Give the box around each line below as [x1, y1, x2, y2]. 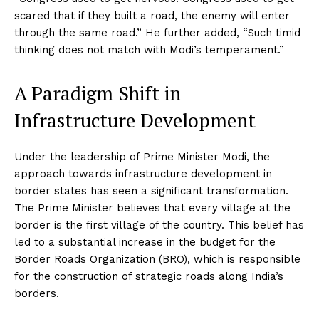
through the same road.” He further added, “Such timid [14, 26, 300, 40]
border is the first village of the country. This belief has [14, 219, 304, 232]
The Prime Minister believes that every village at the [14, 202, 291, 215]
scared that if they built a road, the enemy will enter [14, 9, 290, 23]
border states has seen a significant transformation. [14, 184, 288, 198]
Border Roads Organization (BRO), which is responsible [14, 253, 300, 266]
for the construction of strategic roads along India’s [14, 270, 283, 283]
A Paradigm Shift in [14, 80, 181, 107]
